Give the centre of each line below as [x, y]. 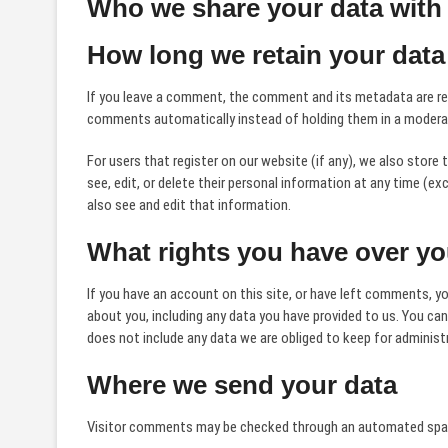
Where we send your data [242, 385]
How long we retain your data [266, 55]
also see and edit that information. [189, 205]
